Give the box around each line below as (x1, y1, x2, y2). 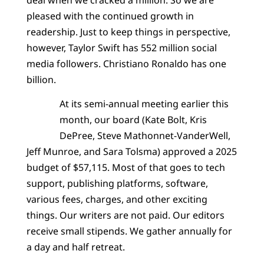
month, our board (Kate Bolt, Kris (59, 113, 207, 127)
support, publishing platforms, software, (26, 177, 208, 190)
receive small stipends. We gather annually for (26, 225, 232, 238)
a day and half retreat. (26, 240, 125, 254)
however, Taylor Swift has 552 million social (26, 41, 217, 54)
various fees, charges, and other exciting (26, 193, 207, 206)
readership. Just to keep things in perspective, (26, 25, 230, 38)
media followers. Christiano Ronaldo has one (26, 57, 226, 70)
